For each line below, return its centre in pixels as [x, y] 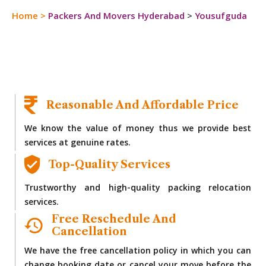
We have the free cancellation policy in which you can [138, 252]
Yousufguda [221, 17]
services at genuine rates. [77, 144]
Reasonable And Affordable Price [142, 105]
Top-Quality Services [110, 164]
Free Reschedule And [114, 219]
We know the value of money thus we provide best [138, 129]
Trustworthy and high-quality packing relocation [138, 189]
